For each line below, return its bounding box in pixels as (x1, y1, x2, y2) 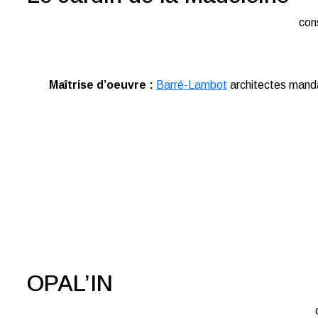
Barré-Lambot (155, 79, 227, 91)
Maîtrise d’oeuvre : (48, 79, 153, 91)
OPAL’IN (26, 270, 113, 296)
